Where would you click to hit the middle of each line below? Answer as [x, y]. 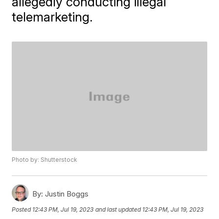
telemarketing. [53, 17]
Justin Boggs [66, 194]
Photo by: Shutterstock [45, 160]
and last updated [118, 209]
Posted [22, 209]
